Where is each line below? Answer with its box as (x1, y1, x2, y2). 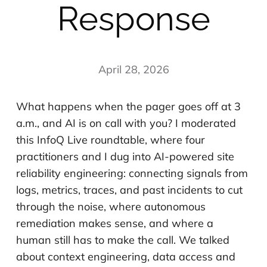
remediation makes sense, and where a (15, 216, 213, 230)
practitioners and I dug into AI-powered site (15, 149, 234, 163)
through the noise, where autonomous (15, 199, 206, 213)
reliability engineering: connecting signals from (15, 166, 248, 180)
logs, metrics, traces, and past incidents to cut (15, 182, 243, 197)
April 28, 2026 (98, 62, 169, 76)
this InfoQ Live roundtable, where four (15, 132, 205, 147)
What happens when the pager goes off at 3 (15, 99, 241, 113)
